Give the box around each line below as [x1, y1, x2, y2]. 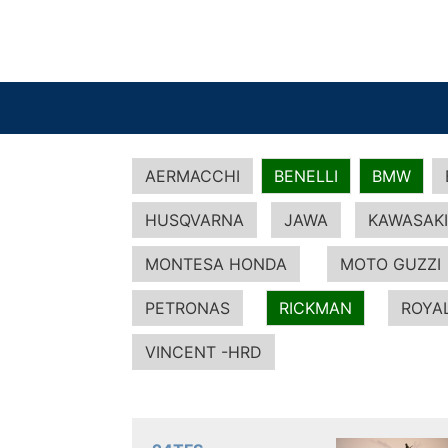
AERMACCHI [145, 166, 240, 186]
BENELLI [274, 166, 339, 186]
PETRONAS [145, 298, 230, 318]
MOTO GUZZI [340, 254, 441, 274]
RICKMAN [279, 298, 352, 318]
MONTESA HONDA [145, 254, 287, 274]
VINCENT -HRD [145, 342, 262, 362]
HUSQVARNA [145, 210, 244, 230]
